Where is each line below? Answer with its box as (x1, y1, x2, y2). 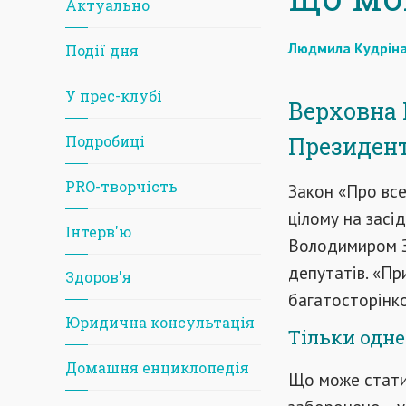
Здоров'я (65, 267, 131, 286)
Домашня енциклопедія (65, 358, 249, 377)
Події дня (65, 41, 139, 60)
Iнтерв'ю (65, 222, 131, 241)
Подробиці (65, 131, 145, 150)
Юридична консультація (65, 313, 255, 332)
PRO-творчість (65, 177, 178, 196)
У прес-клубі (65, 86, 162, 105)
